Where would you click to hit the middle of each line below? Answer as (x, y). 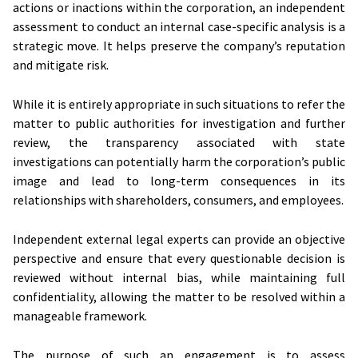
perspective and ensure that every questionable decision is (179, 258)
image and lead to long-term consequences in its (179, 180)
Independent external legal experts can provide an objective (179, 239)
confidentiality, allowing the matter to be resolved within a (179, 296)
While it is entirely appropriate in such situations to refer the (179, 103)
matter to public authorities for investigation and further (179, 123)
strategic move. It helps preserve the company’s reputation (179, 45)
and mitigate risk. (61, 64)
